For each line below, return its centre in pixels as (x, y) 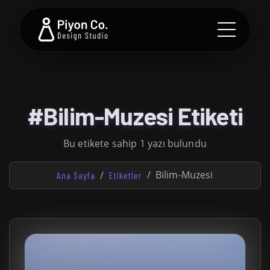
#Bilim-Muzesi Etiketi (135, 116)
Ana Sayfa (76, 175)
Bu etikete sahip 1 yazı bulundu (135, 143)
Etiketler (125, 175)
